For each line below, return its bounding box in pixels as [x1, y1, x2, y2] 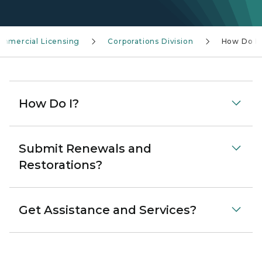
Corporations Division [108, 37, 194, 46]
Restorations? [19, 158, 102, 172]
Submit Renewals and [19, 142, 151, 156]
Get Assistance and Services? [19, 203, 196, 217]
